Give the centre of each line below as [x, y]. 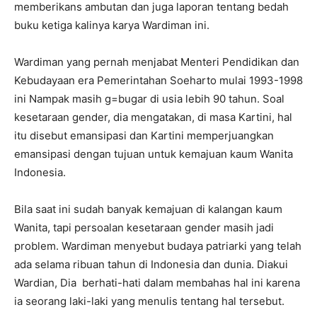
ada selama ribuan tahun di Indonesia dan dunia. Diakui [151, 265]
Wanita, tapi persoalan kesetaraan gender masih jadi [144, 228]
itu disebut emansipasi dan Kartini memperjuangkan [144, 136]
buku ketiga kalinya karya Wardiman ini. [112, 25]
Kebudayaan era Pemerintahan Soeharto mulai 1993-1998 [158, 81]
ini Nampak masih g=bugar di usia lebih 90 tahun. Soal [149, 99]
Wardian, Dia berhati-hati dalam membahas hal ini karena [157, 283]
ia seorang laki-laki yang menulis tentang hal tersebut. [149, 301]
